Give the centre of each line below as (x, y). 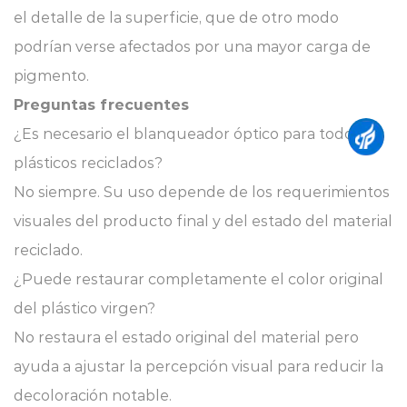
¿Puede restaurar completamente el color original (199, 279)
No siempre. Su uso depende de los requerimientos (202, 192)
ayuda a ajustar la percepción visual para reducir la (199, 367)
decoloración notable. (93, 396)
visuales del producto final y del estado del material (203, 221)
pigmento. (51, 76)
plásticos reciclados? (88, 163)
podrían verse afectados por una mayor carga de (192, 47)
